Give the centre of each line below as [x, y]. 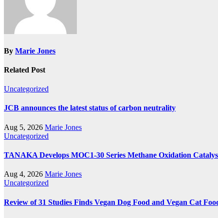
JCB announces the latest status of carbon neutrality [90, 108]
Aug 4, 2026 [24, 174]
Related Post [25, 70]
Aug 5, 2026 [24, 127]
